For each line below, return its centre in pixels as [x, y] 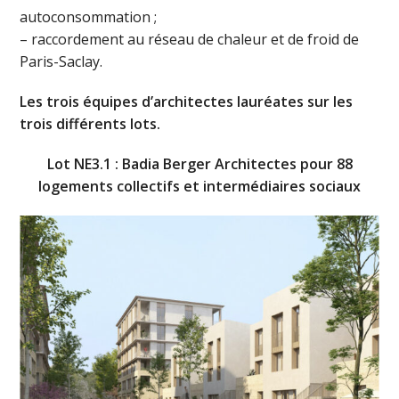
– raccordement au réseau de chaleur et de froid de [190, 40]
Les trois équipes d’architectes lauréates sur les [187, 102]
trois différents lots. [90, 124]
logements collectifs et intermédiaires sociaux [199, 187]
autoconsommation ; [89, 17]
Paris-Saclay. [61, 62]
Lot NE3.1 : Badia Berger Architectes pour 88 [199, 164]
